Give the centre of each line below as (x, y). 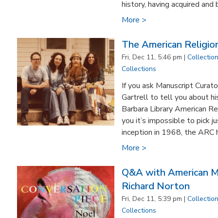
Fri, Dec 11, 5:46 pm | (154, 57)
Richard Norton (156, 186)
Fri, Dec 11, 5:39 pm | (154, 199)
